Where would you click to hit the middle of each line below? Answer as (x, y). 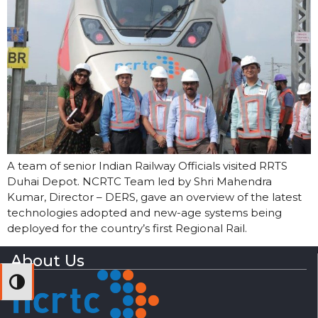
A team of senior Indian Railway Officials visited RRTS (147, 165)
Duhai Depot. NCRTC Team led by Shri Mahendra (139, 181)
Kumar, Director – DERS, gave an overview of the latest (154, 197)
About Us (48, 261)
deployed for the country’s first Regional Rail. (127, 228)
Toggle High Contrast (64, 285)
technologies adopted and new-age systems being (144, 212)
